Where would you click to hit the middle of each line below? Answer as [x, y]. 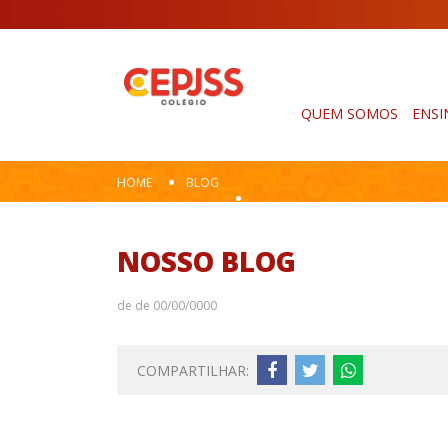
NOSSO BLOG [206, 261]
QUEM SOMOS [349, 113]
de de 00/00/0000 [167, 305]
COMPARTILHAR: [193, 370]
